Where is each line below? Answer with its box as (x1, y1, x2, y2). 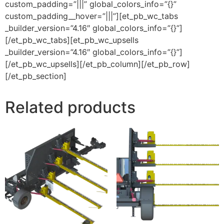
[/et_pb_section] (5, 70, 66, 81)
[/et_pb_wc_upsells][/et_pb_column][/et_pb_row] (5, 58, 190, 69)
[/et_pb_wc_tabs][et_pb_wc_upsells (5, 34, 138, 45)
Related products (5, 97, 135, 117)
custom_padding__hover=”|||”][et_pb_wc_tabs (5, 10, 178, 21)
